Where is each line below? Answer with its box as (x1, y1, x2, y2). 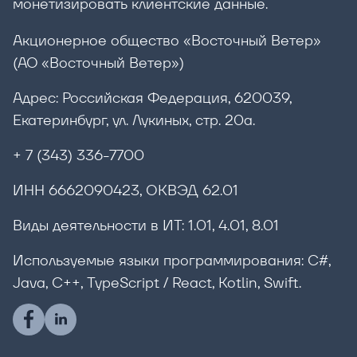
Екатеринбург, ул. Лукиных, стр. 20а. (13, 110, 255, 129)
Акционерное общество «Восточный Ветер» (13, 30, 321, 49)
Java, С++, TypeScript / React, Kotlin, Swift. (13, 273, 301, 292)
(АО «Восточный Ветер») (13, 53, 184, 72)
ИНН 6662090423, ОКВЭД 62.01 (13, 180, 238, 199)
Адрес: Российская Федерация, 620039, (13, 88, 292, 107)
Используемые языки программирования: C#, (13, 250, 331, 269)
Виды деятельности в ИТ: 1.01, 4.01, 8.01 (13, 215, 279, 234)
